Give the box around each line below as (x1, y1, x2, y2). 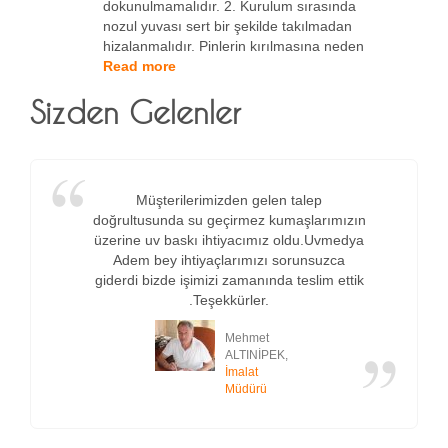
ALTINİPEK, (225, 348, 289, 363)
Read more (103, 58, 176, 75)
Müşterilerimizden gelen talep (136, 192, 322, 209)
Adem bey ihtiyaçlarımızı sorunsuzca (113, 252, 345, 269)
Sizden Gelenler (30, 95, 241, 131)
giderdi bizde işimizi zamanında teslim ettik (94, 272, 364, 289)
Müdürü (225, 382, 268, 397)
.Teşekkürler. (189, 292, 269, 309)
